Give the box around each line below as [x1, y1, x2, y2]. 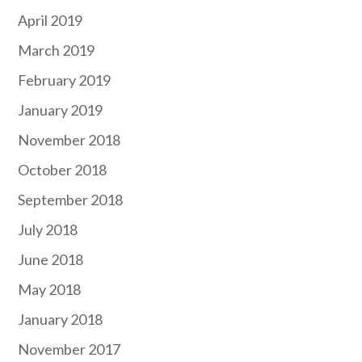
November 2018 [18, 130, 121, 149]
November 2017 [18, 339, 121, 358]
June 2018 [18, 250, 84, 268]
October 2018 [18, 160, 107, 179]
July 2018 [18, 220, 78, 238]
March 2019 [18, 40, 95, 59]
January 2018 [18, 309, 103, 328]
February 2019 [18, 70, 112, 89]
